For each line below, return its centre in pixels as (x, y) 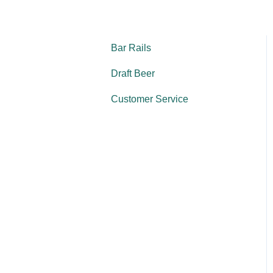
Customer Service (150, 99)
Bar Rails (131, 48)
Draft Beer (133, 73)
